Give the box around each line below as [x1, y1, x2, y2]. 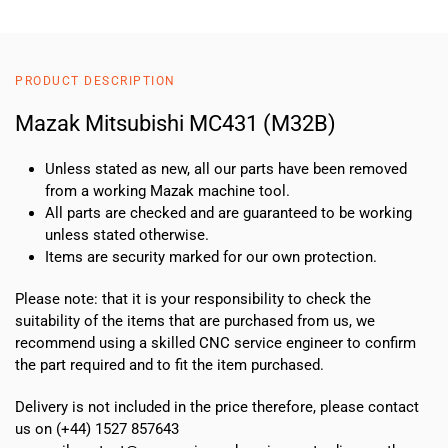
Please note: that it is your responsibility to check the [15, 289, 371, 308]
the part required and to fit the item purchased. [15, 355, 324, 374]
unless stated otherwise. [45, 225, 209, 244]
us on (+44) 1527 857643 [15, 419, 179, 438]
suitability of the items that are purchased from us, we [15, 311, 375, 330]
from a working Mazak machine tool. [45, 181, 290, 200]
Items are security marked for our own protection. [45, 247, 377, 266]
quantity [14, 31, 68, 50]
